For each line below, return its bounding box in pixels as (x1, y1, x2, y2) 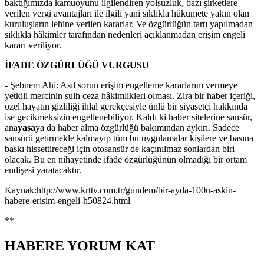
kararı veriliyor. (5, 40, 64, 51)
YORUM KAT (64, 238, 155, 254)
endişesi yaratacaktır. (5, 165, 81, 176)
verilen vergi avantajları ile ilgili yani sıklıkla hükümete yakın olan (5, 8, 249, 19)
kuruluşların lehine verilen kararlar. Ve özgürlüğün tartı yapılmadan (5, 19, 253, 29)
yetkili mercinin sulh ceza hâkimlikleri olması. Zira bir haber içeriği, (5, 91, 255, 101)
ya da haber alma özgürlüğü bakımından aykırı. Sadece (35, 123, 239, 133)
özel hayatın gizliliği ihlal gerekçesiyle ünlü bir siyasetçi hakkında (5, 101, 247, 112)
